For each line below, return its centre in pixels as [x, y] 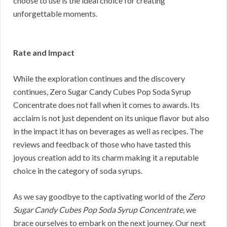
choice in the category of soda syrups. [78, 171]
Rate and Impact [44, 53]
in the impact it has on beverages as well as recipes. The [108, 131]
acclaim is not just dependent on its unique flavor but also [111, 118]
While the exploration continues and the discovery [99, 79]
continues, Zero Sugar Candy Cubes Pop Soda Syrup [102, 92]
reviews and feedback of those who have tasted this [102, 144]
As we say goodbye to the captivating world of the [101, 197]
